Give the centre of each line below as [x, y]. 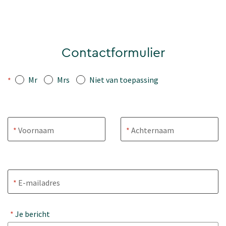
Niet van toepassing [124, 80]
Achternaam [152, 130]
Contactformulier [113, 53]
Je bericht [32, 214]
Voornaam [36, 130]
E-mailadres [39, 182]
